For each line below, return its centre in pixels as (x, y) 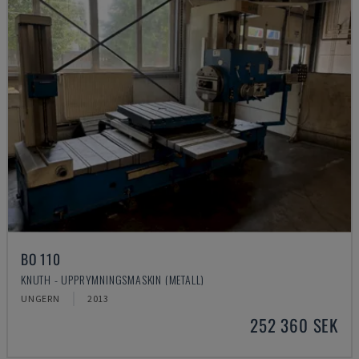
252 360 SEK (294, 325)
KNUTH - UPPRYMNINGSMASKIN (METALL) (113, 279)
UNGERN (40, 298)
